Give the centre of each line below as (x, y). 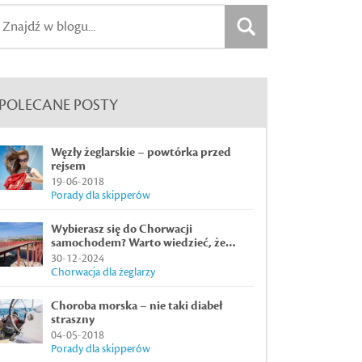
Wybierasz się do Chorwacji (122, 229)
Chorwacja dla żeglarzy (103, 273)
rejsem (68, 166)
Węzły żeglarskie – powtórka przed (141, 153)
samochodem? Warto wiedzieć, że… (143, 243)
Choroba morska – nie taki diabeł (137, 306)
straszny (73, 320)
